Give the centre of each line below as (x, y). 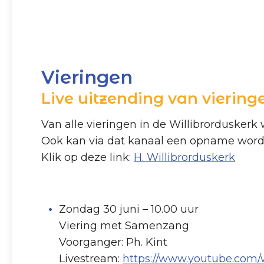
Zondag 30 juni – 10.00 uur (129, 209)
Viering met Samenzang (124, 225)
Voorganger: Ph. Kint (113, 242)
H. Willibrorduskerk (184, 157)
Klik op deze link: (88, 157)
